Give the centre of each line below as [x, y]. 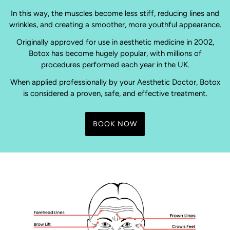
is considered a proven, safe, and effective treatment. [115, 94]
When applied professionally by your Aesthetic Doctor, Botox [115, 82]
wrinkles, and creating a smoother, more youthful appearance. [115, 25]
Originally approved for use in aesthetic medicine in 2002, [115, 42]
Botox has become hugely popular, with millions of [115, 54]
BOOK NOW [115, 124]
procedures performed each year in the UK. [115, 65]
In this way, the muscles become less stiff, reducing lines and [115, 14]
